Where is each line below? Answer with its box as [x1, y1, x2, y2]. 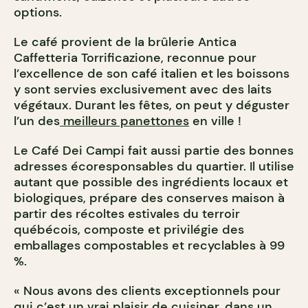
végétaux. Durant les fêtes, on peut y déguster [14, 97, 289, 114]
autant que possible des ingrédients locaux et [14, 174, 288, 191]
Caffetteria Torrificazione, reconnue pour [14, 49, 256, 67]
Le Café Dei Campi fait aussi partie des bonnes [14, 142, 294, 159]
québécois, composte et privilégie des [14, 221, 244, 239]
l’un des [14, 113, 60, 130]
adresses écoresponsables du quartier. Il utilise [14, 158, 294, 175]
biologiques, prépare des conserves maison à [14, 190, 285, 207]
